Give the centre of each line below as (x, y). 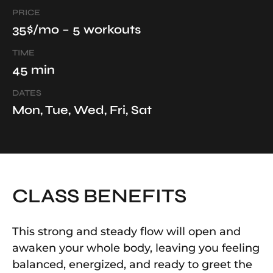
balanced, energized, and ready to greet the (132, 265)
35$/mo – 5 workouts (76, 30)
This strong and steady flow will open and (126, 232)
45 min (34, 70)
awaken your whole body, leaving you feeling (136, 248)
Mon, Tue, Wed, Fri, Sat (82, 110)
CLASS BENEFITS (99, 196)
